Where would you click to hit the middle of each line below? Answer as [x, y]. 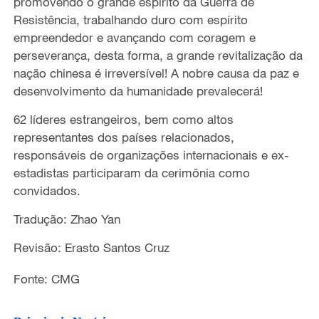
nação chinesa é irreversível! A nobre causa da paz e [156, 73]
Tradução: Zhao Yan [67, 219]
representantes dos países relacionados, [124, 137]
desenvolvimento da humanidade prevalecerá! [138, 91]
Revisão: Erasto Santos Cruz [91, 248]
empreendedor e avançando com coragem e [134, 37]
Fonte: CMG [46, 279]
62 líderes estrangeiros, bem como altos [123, 119]
